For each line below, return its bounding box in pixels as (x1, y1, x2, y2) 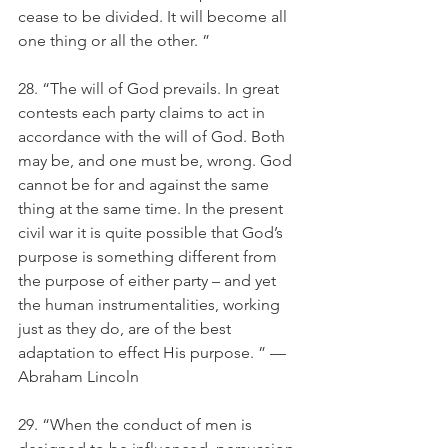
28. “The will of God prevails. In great (18, 79, 283, 98)
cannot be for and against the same (18, 175, 273, 194)
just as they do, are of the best (18, 319, 235, 338)
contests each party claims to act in (18, 103, 269, 122)
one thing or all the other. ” (18, 31, 210, 50)
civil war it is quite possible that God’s (18, 223, 287, 242)
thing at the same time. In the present (18, 199, 287, 218)
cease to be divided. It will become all (18, 7, 291, 26)
